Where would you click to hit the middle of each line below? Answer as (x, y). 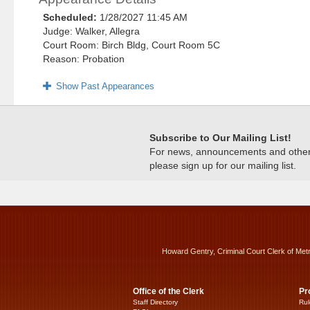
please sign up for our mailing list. (223, 166)
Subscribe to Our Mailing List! (220, 138)
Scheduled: (72, 18)
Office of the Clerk (168, 292)
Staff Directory (155, 302)
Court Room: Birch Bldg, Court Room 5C (132, 45)
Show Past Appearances (106, 87)
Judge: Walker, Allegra (92, 31)
